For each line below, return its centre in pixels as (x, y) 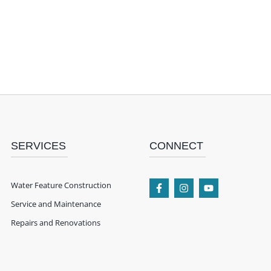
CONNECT (176, 146)
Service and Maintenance (56, 204)
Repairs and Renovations (56, 223)
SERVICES (39, 146)
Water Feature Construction (61, 185)
